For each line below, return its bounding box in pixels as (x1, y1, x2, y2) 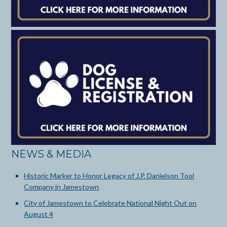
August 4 (24, 209, 54, 218)
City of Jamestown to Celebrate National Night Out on (24, 198, 197, 207)
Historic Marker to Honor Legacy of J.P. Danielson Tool (24, 171, 195, 180)
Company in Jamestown (24, 182, 99, 191)
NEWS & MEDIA (11, 147, 92, 160)
